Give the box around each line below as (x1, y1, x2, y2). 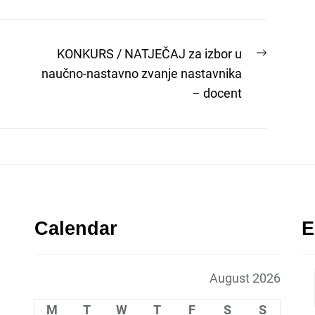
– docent (192, 86, 242, 101)
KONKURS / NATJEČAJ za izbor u (57, 46, 242, 61)
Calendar (34, 218, 117, 239)
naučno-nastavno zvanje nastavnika (41, 66, 242, 81)
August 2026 (210, 271, 281, 285)
